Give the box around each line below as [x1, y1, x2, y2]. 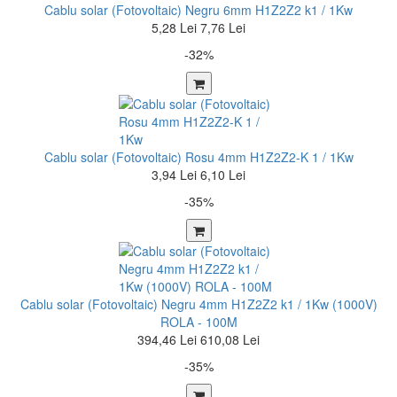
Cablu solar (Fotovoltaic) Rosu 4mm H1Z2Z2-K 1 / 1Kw [43, 148, 354, 166]
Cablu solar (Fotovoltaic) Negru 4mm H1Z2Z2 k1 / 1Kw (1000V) [19, 295, 378, 313]
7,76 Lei [200, 19, 245, 36]
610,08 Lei [200, 331, 260, 348]
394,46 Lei [137, 331, 197, 348]
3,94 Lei [152, 166, 197, 183]
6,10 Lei [200, 166, 245, 183]
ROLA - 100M [160, 313, 237, 331]
